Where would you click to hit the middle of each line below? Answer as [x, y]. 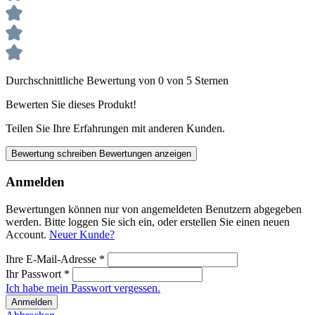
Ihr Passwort [35, 274]
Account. [27, 234]
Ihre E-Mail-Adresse [52, 259]
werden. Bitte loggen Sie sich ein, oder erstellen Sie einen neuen [148, 221]
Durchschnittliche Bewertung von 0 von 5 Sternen [117, 81]
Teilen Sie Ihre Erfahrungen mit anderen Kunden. [115, 129]
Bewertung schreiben [55, 154]
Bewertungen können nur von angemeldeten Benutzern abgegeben [154, 209]
